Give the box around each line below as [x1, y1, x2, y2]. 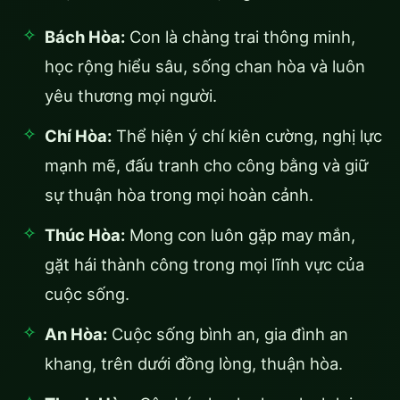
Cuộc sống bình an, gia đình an [107, 324, 348, 345]
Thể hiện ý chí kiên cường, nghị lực [112, 126, 382, 146]
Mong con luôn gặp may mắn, [125, 225, 355, 246]
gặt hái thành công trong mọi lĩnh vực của [45, 254, 364, 275]
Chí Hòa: [45, 126, 112, 146]
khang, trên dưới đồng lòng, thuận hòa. [45, 354, 343, 374]
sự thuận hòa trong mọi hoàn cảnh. [45, 185, 313, 205]
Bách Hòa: [45, 27, 125, 47]
